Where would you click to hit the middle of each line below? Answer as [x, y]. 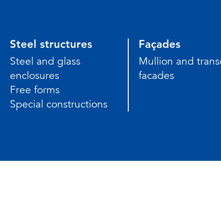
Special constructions [59, 104]
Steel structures [51, 44]
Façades [159, 44]
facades [156, 75]
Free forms [35, 90]
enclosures [35, 75]
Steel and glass [45, 61]
